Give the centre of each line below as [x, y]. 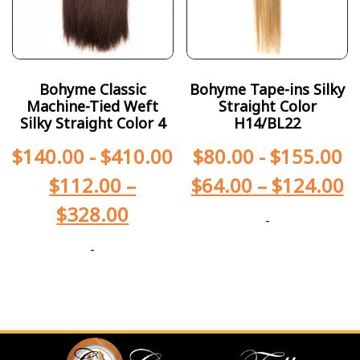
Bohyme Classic [92, 89]
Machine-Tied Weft [93, 106]
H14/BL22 [268, 123]
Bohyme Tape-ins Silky [268, 89]
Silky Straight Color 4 [92, 123]
